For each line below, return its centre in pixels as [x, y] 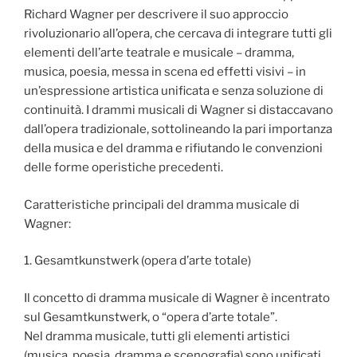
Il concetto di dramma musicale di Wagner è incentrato [177, 298]
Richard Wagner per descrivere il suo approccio [156, 15]
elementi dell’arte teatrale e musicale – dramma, [159, 53]
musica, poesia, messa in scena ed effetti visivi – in [165, 72]
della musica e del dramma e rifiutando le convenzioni [173, 149]
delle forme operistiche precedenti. [124, 168]
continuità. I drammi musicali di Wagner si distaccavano [178, 110]
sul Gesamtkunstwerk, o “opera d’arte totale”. [151, 317]
